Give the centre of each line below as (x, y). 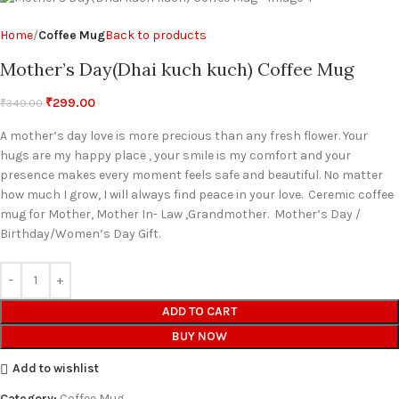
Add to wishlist (55, 369)
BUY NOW (199, 336)
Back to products (156, 35)
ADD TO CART (199, 311)
